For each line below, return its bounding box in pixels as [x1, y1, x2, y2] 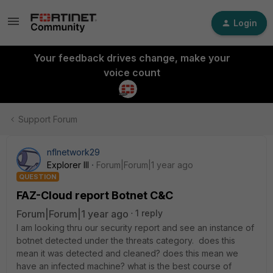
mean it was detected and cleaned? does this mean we [16, 248, 238, 258]
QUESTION [19, 172, 57, 181]
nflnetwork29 [47, 147, 100, 157]
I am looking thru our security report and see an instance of [16, 222, 254, 233]
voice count [103, 66, 160, 79]
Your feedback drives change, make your [33, 52, 230, 64]
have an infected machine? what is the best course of [16, 261, 232, 271]
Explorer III [47, 160, 89, 170]
